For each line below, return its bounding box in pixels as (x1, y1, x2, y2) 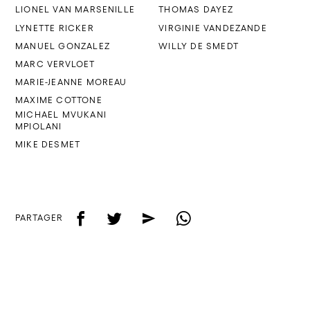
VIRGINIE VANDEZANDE (158, 22, 267, 33)
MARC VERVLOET (15, 58, 95, 69)
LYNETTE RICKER (15, 22, 94, 33)
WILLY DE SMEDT (158, 40, 239, 51)
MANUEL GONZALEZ (15, 40, 110, 51)
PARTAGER (15, 212, 64, 223)
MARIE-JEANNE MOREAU (15, 76, 127, 87)
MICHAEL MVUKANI (15, 109, 107, 120)
